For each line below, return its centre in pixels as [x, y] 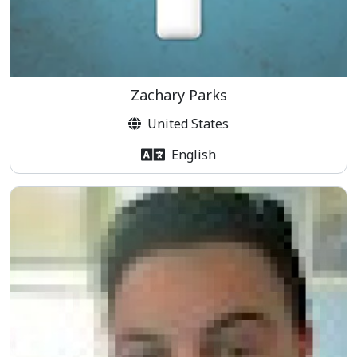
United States [188, 123]
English [194, 155]
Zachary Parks [178, 94]
